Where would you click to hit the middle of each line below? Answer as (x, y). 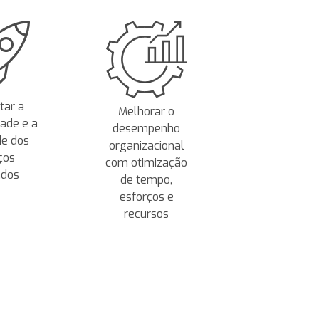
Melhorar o (147, 111)
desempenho (147, 129)
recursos (147, 214)
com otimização (147, 163)
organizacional (146, 146)
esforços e (146, 197)
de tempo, (147, 180)
